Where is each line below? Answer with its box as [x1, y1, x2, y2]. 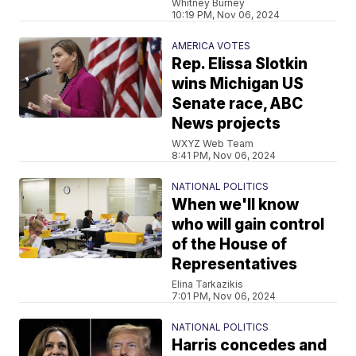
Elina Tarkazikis [172, 277, 244, 290]
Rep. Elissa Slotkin [172, 54, 308, 73]
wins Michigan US [172, 74, 304, 93]
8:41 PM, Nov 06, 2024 [172, 149, 277, 161]
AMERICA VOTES [172, 39, 251, 52]
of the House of [172, 234, 288, 253]
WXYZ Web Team [172, 137, 254, 149]
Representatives [172, 254, 298, 273]
